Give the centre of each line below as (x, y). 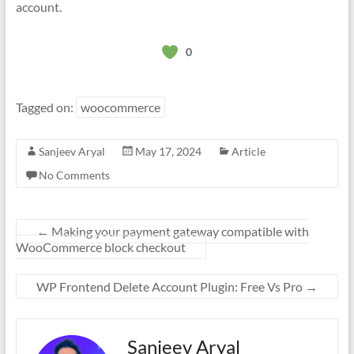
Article (248, 151)
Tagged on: (45, 107)
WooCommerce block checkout (100, 247)
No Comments (74, 175)
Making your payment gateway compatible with (179, 231)
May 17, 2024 (168, 151)
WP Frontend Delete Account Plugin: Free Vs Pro (171, 286)
